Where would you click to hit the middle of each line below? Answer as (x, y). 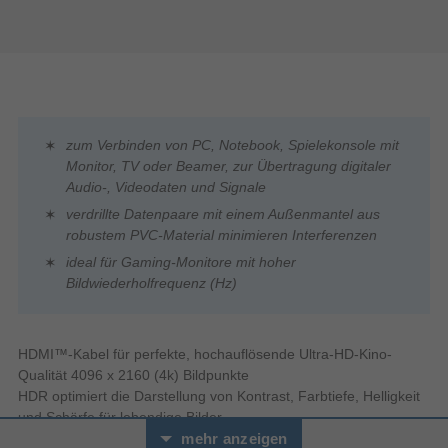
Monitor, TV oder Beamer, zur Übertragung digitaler (228, 166)
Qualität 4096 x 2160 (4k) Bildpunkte (133, 375)
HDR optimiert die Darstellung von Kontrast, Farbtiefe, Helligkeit (219, 396)
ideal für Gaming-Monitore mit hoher (181, 262)
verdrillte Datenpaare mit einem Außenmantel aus (223, 214)
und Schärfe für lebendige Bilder (120, 417)
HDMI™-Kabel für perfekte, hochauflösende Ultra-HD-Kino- (205, 354)
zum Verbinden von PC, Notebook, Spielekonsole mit (232, 145)
